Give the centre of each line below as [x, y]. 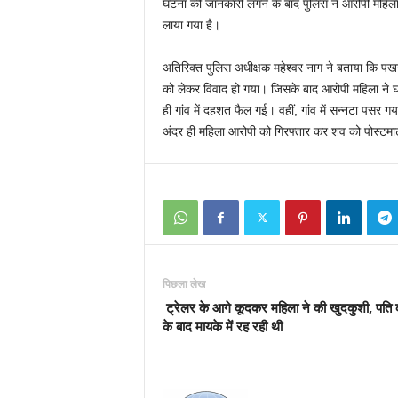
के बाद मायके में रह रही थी [222, 326]
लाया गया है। [191, 25]
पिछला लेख [183, 284]
